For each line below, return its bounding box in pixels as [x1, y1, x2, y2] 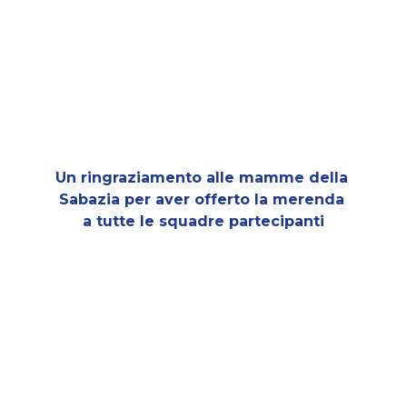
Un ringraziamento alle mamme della [55, 169, 352, 186]
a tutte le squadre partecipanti [83, 213, 324, 230]
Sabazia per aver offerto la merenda [58, 191, 349, 208]
